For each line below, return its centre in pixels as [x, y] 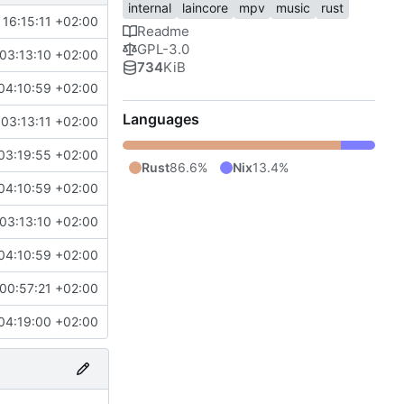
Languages [161, 119]
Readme [163, 31]
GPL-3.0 [163, 49]
